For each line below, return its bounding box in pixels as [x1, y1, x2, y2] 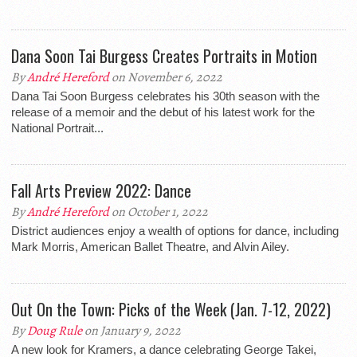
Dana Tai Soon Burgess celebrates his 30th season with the [11, 89, 320, 103]
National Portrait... [11, 121, 104, 135]
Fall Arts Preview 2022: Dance [11, 178, 191, 202]
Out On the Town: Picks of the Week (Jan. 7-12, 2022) [11, 297, 331, 321]
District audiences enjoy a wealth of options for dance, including [11, 224, 339, 237]
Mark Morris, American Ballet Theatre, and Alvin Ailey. [11, 240, 289, 253]
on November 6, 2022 [109, 69, 222, 86]
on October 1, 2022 [109, 203, 208, 221]
